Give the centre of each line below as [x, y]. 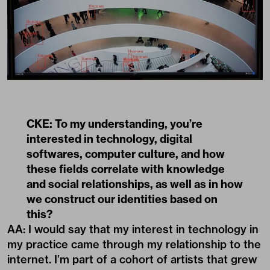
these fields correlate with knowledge [126, 169]
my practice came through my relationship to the [134, 244]
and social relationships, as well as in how [135, 184]
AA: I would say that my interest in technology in [133, 229]
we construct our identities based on [122, 199]
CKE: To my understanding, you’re [115, 124]
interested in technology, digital [109, 139]
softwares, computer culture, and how [126, 154]
